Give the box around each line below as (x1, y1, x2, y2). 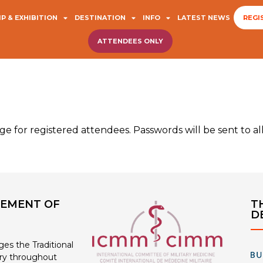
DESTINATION (74, 14, 126, 22)
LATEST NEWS (177, 14, 230, 22)
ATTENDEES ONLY (97, 37, 163, 45)
